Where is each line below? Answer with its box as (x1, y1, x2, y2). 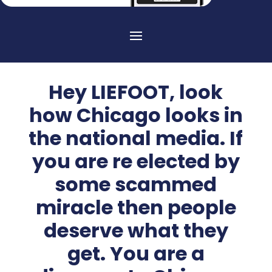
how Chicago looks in (29, 101, 243, 129)
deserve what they (43, 217, 228, 245)
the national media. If (29, 124, 243, 152)
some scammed (55, 171, 217, 199)
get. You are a (67, 240, 205, 268)
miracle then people (35, 194, 236, 222)
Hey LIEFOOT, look (49, 78, 223, 106)
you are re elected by (32, 148, 240, 175)
